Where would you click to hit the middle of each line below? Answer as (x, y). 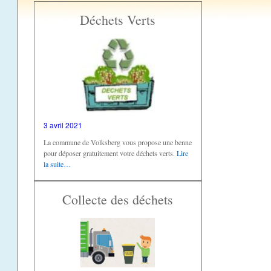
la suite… (57, 164)
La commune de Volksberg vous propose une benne (117, 142)
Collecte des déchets (118, 200)
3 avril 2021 (63, 125)
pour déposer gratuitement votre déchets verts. (110, 153)
